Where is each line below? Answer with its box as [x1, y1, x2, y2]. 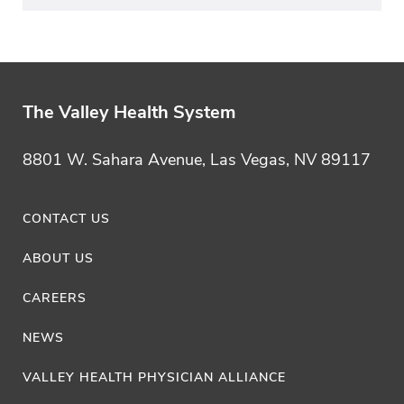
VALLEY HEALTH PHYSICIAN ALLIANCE [23, 368, 286, 386]
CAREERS [23, 289, 87, 307]
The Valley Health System [23, 99, 235, 124]
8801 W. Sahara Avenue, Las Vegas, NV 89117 [23, 148, 371, 170]
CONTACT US [23, 209, 110, 227]
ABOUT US [23, 249, 94, 267]
